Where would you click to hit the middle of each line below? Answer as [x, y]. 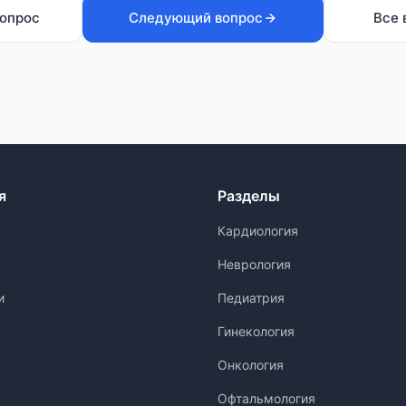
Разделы [249, 196]
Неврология [254, 264]
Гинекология [256, 331]
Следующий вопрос [196, 18]
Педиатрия [251, 298]
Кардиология [258, 231]
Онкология [251, 365]
